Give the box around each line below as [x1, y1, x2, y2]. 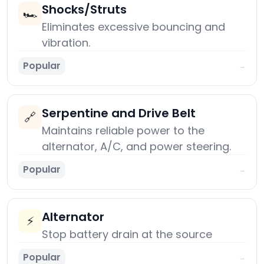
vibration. [42, 35, 90, 51]
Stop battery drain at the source [42, 227, 212, 242]
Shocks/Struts [42, 1, 127, 18]
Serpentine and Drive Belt [42, 105, 196, 122]
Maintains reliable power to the [42, 123, 204, 138]
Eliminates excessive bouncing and [42, 19, 225, 35]
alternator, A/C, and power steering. [42, 139, 231, 154]
